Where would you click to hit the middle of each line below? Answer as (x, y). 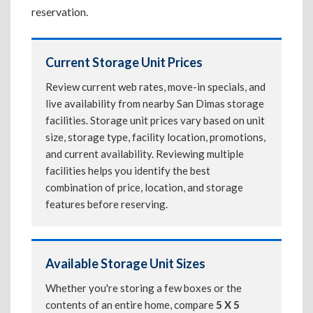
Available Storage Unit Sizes (125, 263)
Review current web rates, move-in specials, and (155, 87)
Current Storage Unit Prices (124, 62)
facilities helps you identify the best (128, 170)
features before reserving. (107, 204)
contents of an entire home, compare (131, 305)
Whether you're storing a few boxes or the (144, 288)
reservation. (60, 12)
